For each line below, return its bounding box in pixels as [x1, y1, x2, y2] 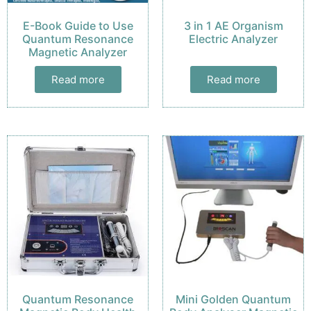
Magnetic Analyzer [28, 44, 127, 59]
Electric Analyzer [189, 31, 278, 46]
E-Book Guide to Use [22, 18, 133, 33]
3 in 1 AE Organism [183, 18, 283, 33]
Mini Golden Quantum [176, 292, 291, 306]
